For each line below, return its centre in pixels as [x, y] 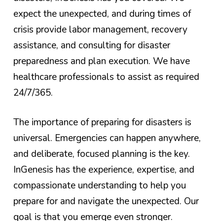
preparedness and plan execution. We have [101, 61]
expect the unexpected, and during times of [102, 14]
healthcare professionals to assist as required [106, 77]
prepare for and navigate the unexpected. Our [106, 202]
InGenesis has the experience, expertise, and [104, 170]
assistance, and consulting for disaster [92, 45]
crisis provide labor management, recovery [100, 29]
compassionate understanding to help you [99, 186]
